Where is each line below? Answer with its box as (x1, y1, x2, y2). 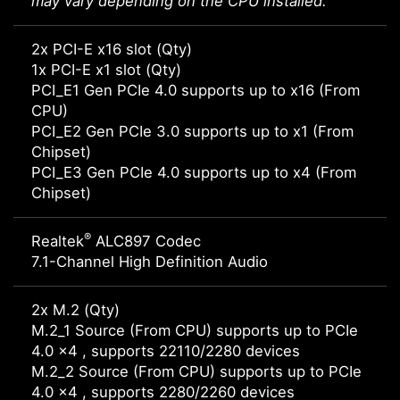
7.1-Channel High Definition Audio (31, 253, 268, 271)
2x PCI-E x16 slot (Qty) (31, 40, 192, 59)
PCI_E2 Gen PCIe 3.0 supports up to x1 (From (31, 122, 354, 141)
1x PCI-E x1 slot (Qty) (31, 61, 181, 79)
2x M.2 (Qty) (31, 301, 120, 320)
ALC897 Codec (91, 232, 201, 251)
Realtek (31, 232, 84, 251)
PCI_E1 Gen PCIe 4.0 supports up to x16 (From (31, 81, 360, 100)
